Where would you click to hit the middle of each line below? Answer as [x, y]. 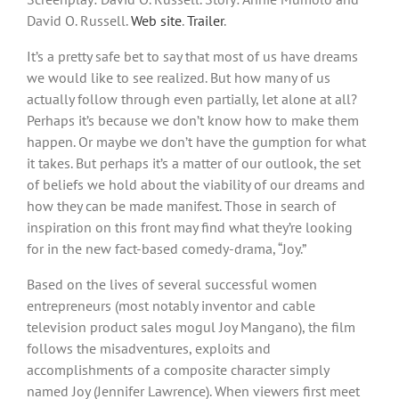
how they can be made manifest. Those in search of [181, 205]
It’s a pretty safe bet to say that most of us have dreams [192, 56]
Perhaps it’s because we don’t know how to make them [193, 120]
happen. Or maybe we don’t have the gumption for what [196, 141]
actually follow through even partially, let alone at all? [192, 98]
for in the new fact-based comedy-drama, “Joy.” [167, 248]
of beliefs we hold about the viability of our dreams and [196, 184]
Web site [156, 20]
